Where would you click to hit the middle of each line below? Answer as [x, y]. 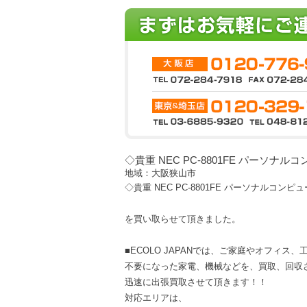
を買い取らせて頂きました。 [183, 219]
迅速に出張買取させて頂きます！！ [196, 282]
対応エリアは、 [156, 298]
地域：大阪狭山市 [160, 173]
